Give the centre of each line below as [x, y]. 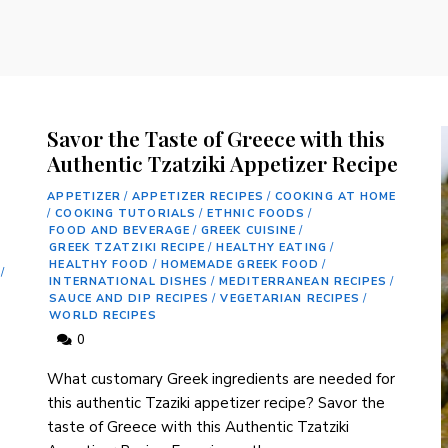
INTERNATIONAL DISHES [129, 282]
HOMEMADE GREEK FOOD [240, 265]
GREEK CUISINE [249, 231]
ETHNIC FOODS [256, 214]
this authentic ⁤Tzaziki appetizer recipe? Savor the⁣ [216, 403]
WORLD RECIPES [103, 316]
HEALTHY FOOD [99, 265]
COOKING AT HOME [335, 197]
